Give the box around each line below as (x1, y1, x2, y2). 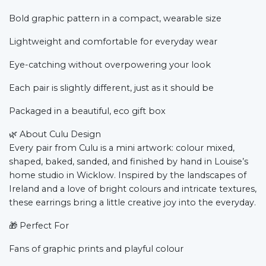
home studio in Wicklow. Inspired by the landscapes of (9, 169, 246, 180)
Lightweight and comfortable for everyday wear (9, 36, 217, 47)
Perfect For (20, 220, 69, 231)
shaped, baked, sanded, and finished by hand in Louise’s (9, 156, 248, 167)
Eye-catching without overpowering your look (9, 59, 211, 70)
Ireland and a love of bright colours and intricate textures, (9, 183, 256, 194)
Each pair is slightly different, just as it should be (9, 82, 214, 93)
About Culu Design (20, 128, 101, 140)
